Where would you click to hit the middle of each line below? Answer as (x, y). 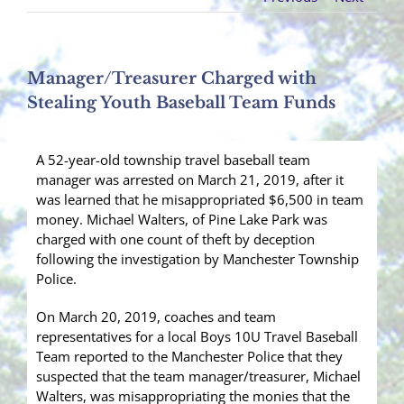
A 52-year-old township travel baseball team (173, 160)
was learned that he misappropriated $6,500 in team (200, 200)
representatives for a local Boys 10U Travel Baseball (197, 337)
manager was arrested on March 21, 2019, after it (190, 180)
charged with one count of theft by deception (175, 239)
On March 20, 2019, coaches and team (156, 317)
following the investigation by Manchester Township (197, 259)
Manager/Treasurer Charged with (172, 79)
